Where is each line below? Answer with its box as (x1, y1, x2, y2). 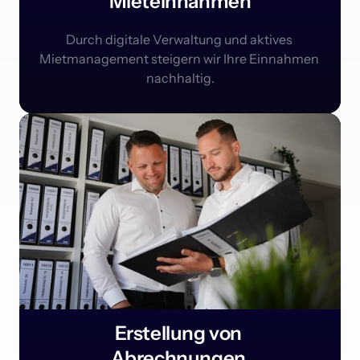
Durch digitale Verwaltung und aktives (65, 31, 292, 48)
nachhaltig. (145, 70, 215, 87)
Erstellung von (114, 321, 246, 346)
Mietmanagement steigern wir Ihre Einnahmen (39, 51, 319, 67)
